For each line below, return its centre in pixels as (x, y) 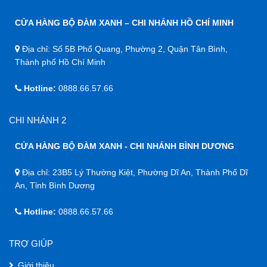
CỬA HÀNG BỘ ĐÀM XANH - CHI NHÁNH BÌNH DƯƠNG (125, 146)
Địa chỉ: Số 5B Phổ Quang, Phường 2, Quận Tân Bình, (124, 49)
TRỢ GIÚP (31, 244)
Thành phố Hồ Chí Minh (60, 62)
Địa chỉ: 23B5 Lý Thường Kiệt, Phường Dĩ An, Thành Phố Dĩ (134, 173)
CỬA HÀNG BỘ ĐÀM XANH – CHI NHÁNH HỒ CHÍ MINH (124, 23)
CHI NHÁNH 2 (38, 120)
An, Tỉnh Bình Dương (55, 186)
